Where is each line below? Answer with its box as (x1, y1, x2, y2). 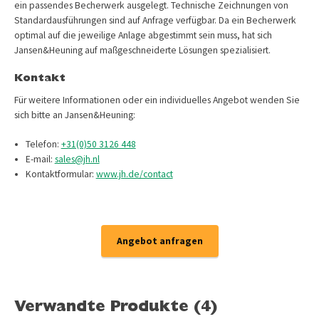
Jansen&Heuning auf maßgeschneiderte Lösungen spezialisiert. (14, 43, 271, 56)
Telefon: (25, 137, 61, 150)
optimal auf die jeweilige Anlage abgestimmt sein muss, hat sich (14, 28, 272, 41)
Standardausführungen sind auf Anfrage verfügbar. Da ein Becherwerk (14, 14, 296, 26)
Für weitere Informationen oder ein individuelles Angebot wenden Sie (14, 93, 300, 106)
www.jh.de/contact (95, 167, 173, 180)
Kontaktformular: (25, 167, 96, 180)
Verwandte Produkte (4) (14, 300, 217, 316)
